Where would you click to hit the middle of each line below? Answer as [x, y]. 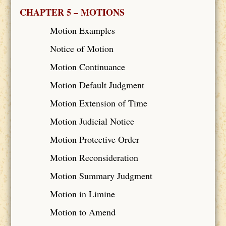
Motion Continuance [87, 66]
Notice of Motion [81, 48]
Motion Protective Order [94, 139]
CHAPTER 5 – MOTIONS [72, 12]
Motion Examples [82, 30]
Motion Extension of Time [98, 103]
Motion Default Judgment [97, 84]
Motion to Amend [82, 212]
